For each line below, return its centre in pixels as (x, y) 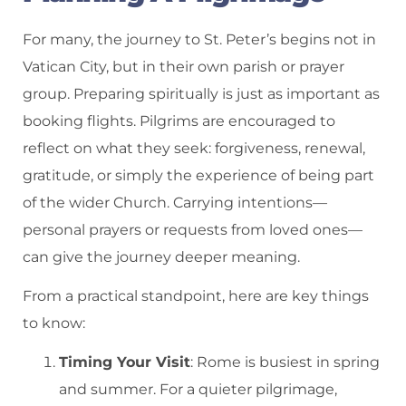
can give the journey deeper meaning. (161, 257)
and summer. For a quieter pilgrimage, (198, 389)
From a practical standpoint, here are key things (196, 295)
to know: (54, 323)
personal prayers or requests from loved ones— (193, 230)
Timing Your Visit (125, 362)
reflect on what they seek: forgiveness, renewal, (194, 149)
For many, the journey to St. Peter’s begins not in (199, 40)
